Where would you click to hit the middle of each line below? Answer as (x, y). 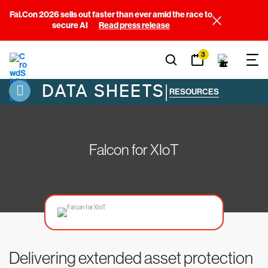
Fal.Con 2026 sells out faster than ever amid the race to (111, 15)
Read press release (134, 25)
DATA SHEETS (100, 91)
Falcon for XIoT (134, 150)
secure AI (71, 25)
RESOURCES (194, 92)
